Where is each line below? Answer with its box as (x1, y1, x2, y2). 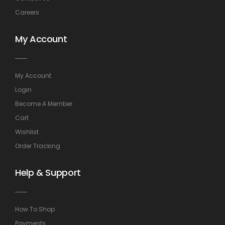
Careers (15, 8, 39, 17)
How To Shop (15, 204, 55, 213)
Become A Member (15, 99, 72, 108)
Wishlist (15, 127, 39, 136)
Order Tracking (15, 141, 60, 150)
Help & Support (15, 166, 81, 179)
